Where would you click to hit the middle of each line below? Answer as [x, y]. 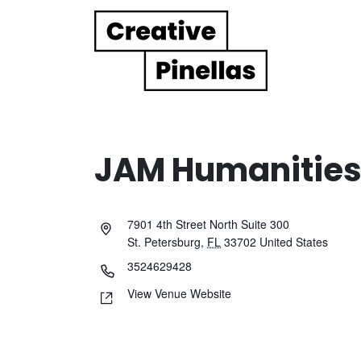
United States [294, 241]
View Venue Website [179, 293]
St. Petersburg [164, 241]
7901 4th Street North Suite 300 [208, 224]
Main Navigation [122, 64]
